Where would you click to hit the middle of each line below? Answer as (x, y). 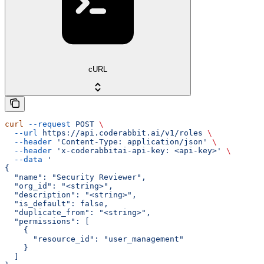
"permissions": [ (47, 221)
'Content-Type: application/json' (130, 141)
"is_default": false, (57, 203)
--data (24, 159)
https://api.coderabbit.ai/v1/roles (120, 133)
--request (47, 124)
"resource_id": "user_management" (94, 239)
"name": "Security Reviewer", (75, 177)
